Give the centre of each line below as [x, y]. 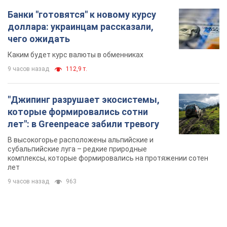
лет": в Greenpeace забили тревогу [83, 124]
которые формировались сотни [78, 112]
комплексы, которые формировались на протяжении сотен [108, 158]
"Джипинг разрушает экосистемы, [84, 100]
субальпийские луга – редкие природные [77, 149]
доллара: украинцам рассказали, [81, 27]
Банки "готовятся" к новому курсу [82, 15]
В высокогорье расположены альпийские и [81, 140]
